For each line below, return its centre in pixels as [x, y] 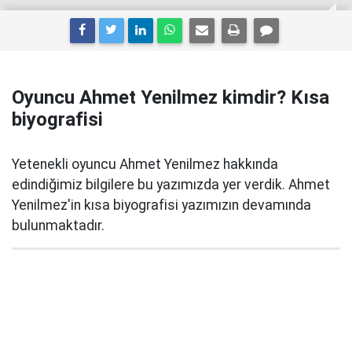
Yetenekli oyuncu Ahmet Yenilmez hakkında [145, 164]
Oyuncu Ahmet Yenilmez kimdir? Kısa [170, 97]
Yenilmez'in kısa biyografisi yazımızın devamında [161, 205]
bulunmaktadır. [58, 225]
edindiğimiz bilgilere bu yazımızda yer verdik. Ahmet [171, 185]
